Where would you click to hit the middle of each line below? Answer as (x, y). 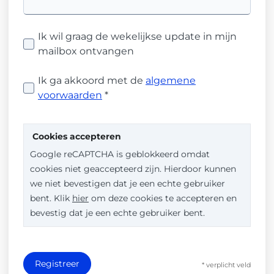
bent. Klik (51, 198)
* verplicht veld (226, 265)
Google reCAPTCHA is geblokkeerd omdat (120, 154)
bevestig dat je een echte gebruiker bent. (117, 213)
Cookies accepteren (76, 136)
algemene (171, 80)
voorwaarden (70, 95)
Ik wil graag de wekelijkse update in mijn (137, 36)
